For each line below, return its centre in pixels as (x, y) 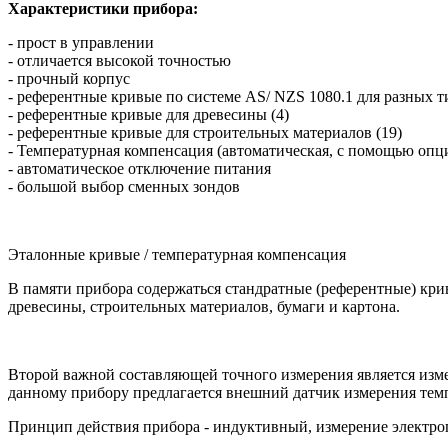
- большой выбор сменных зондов (124, 187)
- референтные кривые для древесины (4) (148, 115)
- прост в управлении (81, 43)
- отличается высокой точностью (119, 61)
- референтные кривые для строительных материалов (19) (205, 133)
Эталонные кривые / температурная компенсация (177, 255)
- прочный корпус (69, 79)
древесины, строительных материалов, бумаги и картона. (204, 307)
